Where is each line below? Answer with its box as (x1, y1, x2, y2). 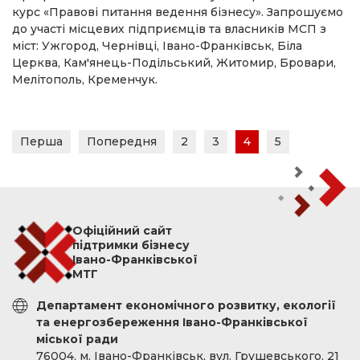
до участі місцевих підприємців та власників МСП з (12, 21, 326, 36)
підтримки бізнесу (72, 238, 190, 252)
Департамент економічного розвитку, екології (36, 298, 336, 313)
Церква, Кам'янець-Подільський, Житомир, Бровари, (12, 55, 336, 70)
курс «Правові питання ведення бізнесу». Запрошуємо (12, 4, 343, 19)
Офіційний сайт (72, 223, 172, 238)
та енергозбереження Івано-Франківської (36, 315, 308, 329)
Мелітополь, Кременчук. (12, 72, 157, 87)
